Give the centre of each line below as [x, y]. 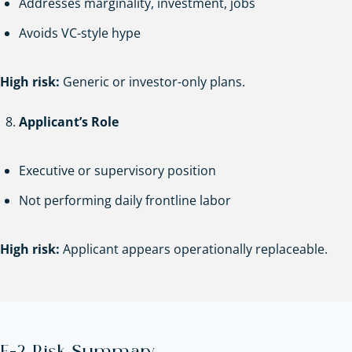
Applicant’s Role [69, 121]
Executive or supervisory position [117, 170]
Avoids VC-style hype [80, 33]
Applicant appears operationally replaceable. [194, 249]
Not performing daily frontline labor [125, 200]
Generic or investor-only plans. [152, 81]
